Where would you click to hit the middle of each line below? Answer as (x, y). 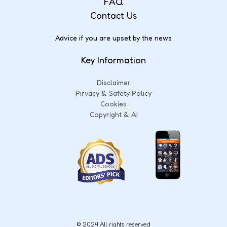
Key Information (113, 60)
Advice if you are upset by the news (113, 37)
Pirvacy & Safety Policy (113, 93)
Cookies (113, 103)
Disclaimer (113, 82)
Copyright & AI (113, 114)
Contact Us (113, 15)
